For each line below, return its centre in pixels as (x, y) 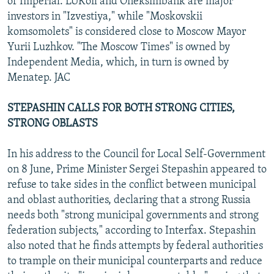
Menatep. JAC (39, 78)
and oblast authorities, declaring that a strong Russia (129, 200)
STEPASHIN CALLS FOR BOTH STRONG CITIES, (121, 108)
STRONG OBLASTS (53, 124)
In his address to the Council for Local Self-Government (136, 154)
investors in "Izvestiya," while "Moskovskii (105, 17)
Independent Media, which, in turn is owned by (118, 62)
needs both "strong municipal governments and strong (133, 215)
